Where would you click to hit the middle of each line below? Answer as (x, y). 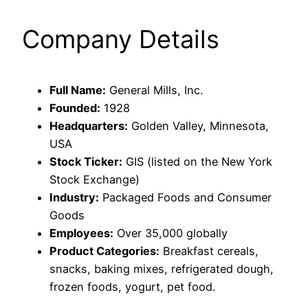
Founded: (75, 108)
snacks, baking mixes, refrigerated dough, (162, 268)
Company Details (121, 39)
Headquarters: (89, 125)
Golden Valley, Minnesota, (198, 125)
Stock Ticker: (86, 161)
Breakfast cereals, (209, 251)
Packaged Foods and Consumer (185, 197)
